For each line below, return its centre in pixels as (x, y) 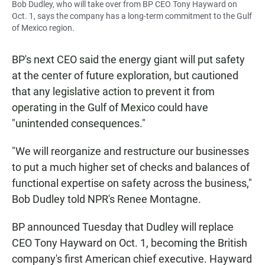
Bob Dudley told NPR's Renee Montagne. (106, 199)
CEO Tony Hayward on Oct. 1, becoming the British (130, 243)
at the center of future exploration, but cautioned (125, 76)
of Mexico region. (43, 28)
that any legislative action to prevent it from (113, 92)
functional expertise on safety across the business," (132, 183)
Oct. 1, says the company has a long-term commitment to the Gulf (132, 16)
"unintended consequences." (79, 124)
